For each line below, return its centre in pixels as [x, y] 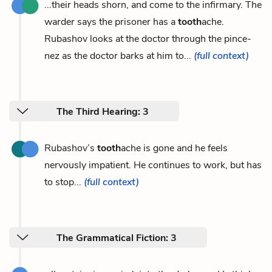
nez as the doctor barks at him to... [119, 56]
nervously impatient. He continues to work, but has [153, 165]
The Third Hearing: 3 [103, 111]
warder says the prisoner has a [111, 22]
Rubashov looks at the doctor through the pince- [148, 39]
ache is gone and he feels [174, 148]
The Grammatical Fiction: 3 [117, 238]
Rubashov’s [71, 148]
